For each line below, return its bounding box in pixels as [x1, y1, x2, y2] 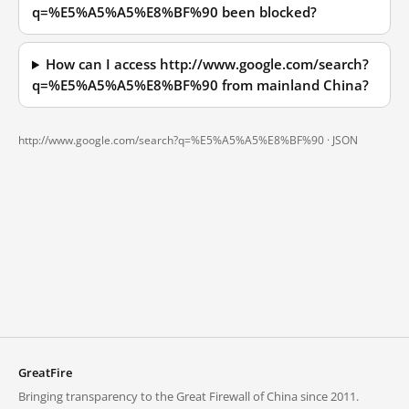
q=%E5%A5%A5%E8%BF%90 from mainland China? [32, 77, 369, 94]
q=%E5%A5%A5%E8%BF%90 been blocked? [32, 4, 317, 21]
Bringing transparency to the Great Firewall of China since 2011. [18, 388, 359, 404]
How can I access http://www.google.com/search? [46, 56, 370, 73]
